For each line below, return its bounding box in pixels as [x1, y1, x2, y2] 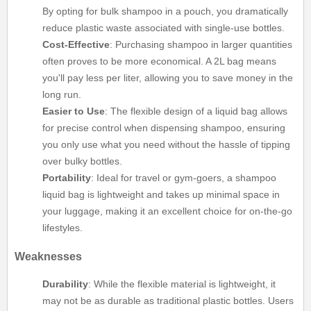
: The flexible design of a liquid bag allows [105, 106, 288, 117]
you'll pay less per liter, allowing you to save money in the [42, 72, 294, 84]
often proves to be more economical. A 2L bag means [42, 56, 277, 67]
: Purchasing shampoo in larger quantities [110, 39, 293, 51]
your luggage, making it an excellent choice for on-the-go [42, 205, 293, 217]
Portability [42, 172, 92, 184]
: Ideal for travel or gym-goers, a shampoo [91, 172, 277, 184]
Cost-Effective [42, 39, 110, 51]
